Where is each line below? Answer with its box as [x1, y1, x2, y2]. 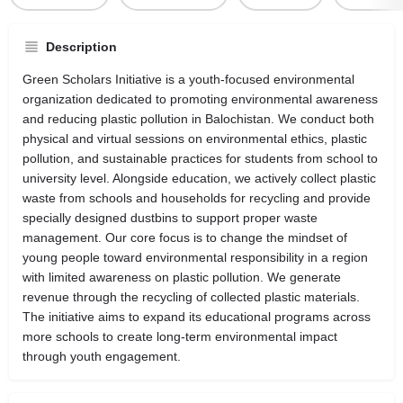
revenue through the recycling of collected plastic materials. [22, 289, 360, 304]
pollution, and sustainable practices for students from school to [22, 150, 378, 166]
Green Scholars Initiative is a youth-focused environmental [22, 71, 354, 86]
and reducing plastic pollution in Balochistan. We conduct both [22, 111, 374, 126]
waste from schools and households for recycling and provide [22, 190, 371, 205]
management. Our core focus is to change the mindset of [22, 229, 347, 245]
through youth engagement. [22, 348, 181, 363]
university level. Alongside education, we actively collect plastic [22, 170, 376, 185]
